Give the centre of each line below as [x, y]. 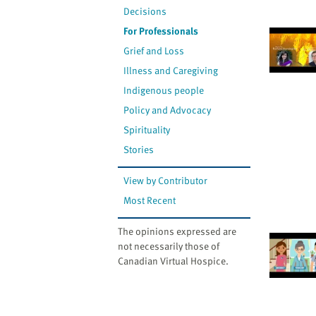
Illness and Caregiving [171, 71]
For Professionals [161, 31]
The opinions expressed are [177, 231]
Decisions [145, 11]
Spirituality [147, 130]
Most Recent [150, 200]
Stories [139, 150]
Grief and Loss [154, 51]
